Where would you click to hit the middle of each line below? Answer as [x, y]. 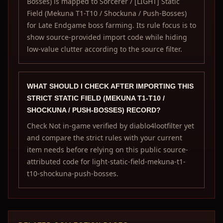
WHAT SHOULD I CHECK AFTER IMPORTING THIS [110, 86]
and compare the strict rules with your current [105, 138]
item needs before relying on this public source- [108, 150]
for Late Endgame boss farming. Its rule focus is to [111, 25]
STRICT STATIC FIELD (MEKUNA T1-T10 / [96, 98]
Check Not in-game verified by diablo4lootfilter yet [111, 126]
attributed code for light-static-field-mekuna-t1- [106, 162]
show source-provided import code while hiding [107, 37]
